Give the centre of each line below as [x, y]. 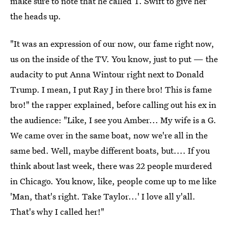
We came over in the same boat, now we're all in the [109, 135]
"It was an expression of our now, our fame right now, [112, 44]
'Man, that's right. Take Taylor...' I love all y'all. [103, 196]
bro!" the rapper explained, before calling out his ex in [113, 105]
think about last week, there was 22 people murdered [111, 166]
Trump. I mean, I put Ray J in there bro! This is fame [111, 89]
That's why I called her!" [57, 211]
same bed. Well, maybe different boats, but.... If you [110, 150]
